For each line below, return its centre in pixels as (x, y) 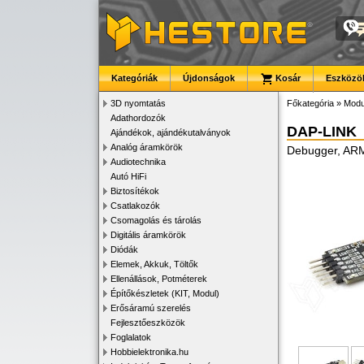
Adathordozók (138, 118)
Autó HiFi (128, 176)
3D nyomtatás (138, 103)
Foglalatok (131, 337)
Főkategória (310, 103)
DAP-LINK (322, 132)
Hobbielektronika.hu (149, 352)
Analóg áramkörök (147, 147)
